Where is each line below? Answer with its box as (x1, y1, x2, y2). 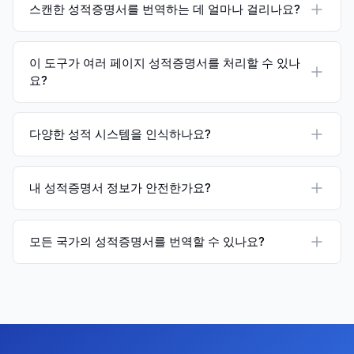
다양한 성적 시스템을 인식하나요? (29, 126, 211, 141)
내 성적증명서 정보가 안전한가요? (29, 180, 211, 195)
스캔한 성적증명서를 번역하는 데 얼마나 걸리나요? (29, 2, 300, 17)
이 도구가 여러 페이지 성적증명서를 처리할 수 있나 (29, 55, 300, 70)
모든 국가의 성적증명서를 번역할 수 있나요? (29, 234, 265, 249)
